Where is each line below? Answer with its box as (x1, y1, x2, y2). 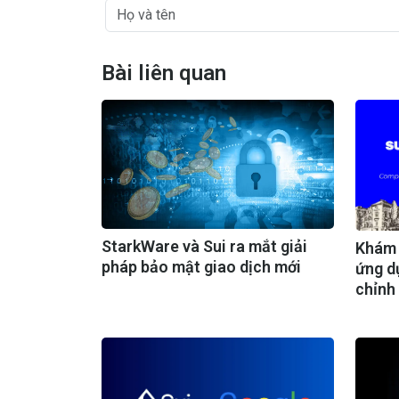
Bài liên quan (102, 61, 226, 85)
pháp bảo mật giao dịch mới (102, 256, 301, 276)
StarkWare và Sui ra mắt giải (102, 236, 307, 256)
